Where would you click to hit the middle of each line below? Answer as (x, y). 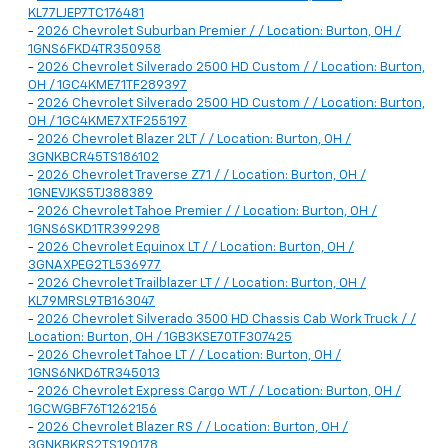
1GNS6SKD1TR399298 (94, 230)
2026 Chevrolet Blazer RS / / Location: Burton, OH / (192, 428)
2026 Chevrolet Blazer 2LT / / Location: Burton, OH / (194, 140)
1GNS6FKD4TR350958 (94, 50)
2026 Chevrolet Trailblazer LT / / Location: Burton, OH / (201, 284)
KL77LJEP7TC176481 (86, 14)
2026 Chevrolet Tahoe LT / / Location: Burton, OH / (189, 356)
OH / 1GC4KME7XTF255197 (107, 122)
